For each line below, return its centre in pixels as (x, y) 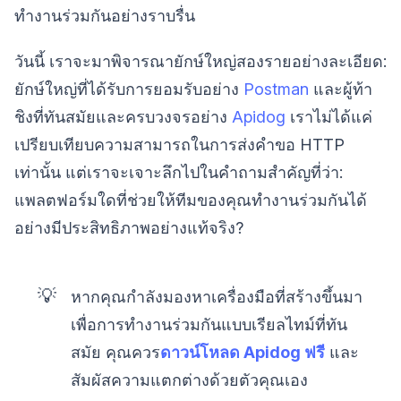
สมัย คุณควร (116, 353)
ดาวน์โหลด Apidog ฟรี (243, 353)
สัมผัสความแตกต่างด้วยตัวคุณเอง (190, 380)
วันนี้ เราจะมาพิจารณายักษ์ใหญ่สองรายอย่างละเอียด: (200, 61)
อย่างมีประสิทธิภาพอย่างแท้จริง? (129, 228)
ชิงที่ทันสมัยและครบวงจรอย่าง (123, 117)
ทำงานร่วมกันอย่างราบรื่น (105, 16)
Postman (276, 89)
